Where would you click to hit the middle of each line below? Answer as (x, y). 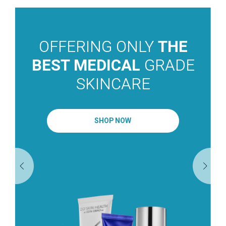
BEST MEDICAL (86, 66)
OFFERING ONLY (98, 47)
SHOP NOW (113, 121)
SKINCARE (113, 85)
